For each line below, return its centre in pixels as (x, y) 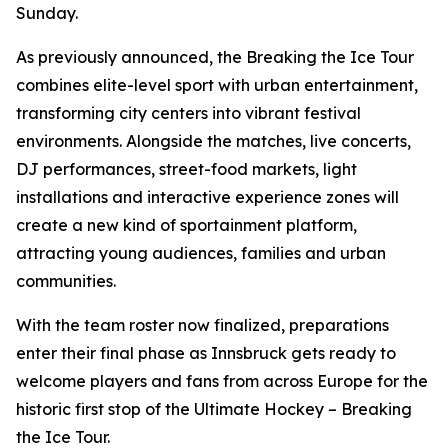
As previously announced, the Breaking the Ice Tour (215, 57)
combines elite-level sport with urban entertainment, (217, 85)
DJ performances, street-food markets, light (186, 169)
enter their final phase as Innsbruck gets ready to (206, 353)
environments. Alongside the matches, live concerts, (213, 141)
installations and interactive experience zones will (207, 197)
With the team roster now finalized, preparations (202, 325)
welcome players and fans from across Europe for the (222, 381)
